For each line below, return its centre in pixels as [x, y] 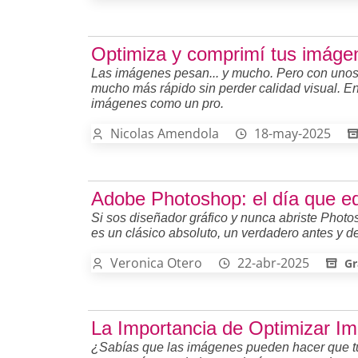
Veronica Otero [156, 263]
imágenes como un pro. [157, 103]
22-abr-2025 [273, 263]
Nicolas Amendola [165, 133]
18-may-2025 [292, 133]
